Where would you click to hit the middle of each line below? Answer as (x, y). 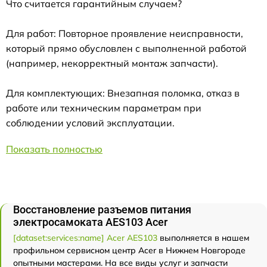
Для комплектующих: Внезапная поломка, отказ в (123, 93)
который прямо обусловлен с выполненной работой (126, 48)
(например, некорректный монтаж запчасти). (112, 63)
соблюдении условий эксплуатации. (90, 123)
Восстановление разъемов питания (102, 209)
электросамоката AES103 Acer (90, 222)
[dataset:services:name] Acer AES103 (85, 238)
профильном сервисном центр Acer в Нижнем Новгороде (129, 250)
